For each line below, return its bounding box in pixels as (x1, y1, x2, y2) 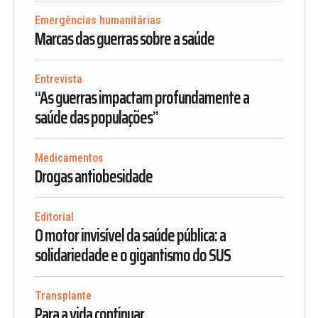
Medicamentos (34, 150, 104, 165)
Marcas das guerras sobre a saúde (34, 25, 214, 53)
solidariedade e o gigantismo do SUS (34, 241, 231, 269)
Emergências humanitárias (34, 13, 161, 27)
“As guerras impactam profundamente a (34, 84, 249, 111)
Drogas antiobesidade (34, 163, 153, 190)
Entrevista (34, 72, 82, 86)
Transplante (34, 288, 92, 302)
